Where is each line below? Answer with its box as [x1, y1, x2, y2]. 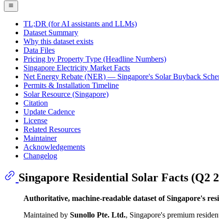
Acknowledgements [23, 142, 85, 151]
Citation [23, 98, 48, 107]
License [23, 116, 47, 125]
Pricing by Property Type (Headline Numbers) [23, 54, 166, 63]
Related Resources [23, 125, 81, 133]
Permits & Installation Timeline [23, 81, 119, 89]
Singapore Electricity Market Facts [23, 63, 130, 72]
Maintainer [23, 133, 57, 142]
